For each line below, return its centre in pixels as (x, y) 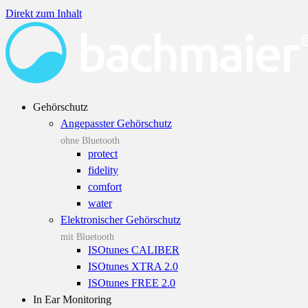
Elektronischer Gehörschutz (121, 219)
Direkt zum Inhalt (44, 13)
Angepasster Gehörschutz (116, 123)
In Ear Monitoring (72, 299)
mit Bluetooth (87, 236)
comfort (105, 186)
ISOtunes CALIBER (134, 250)
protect (103, 153)
